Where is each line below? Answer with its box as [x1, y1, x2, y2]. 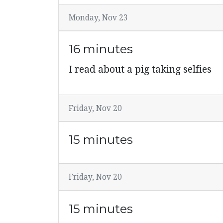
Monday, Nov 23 [69, 13, 128, 22]
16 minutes [69, 42, 133, 56]
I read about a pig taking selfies [69, 64, 212, 75]
